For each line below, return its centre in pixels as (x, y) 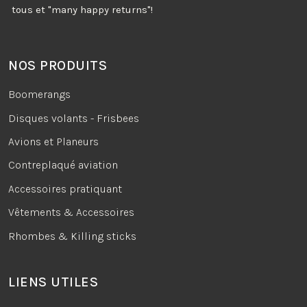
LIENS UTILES (53, 282)
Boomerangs (39, 95)
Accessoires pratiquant (65, 188)
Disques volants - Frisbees (74, 118)
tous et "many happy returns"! (82, 10)
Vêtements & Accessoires (71, 212)
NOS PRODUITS (58, 66)
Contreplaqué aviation (63, 165)
